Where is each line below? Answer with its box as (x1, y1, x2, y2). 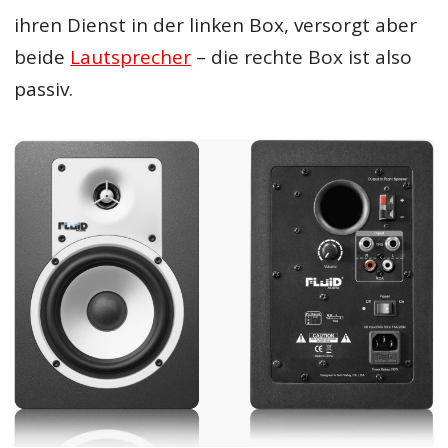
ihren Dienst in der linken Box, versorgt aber (14, 12, 418, 38)
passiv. (14, 76, 74, 102)
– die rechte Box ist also (191, 44, 413, 70)
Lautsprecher (70, 44, 192, 70)
